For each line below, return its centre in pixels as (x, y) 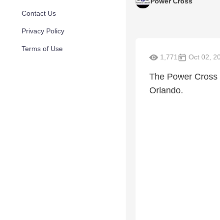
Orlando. (166, 91)
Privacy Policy (43, 31)
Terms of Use (42, 49)
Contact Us (39, 13)
